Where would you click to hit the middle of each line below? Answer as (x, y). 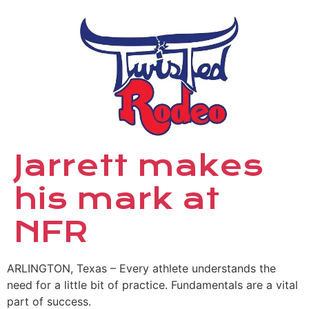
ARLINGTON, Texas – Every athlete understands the (141, 268)
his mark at (117, 199)
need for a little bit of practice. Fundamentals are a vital (152, 285)
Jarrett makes (139, 166)
